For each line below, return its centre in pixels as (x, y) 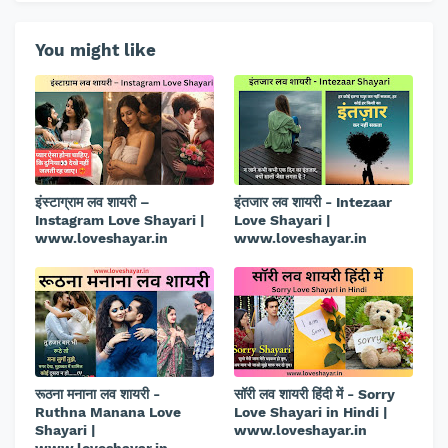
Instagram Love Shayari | (119, 220)
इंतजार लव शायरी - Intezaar (313, 202)
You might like (95, 50)
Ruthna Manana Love (108, 412)
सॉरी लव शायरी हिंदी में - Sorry (314, 394)
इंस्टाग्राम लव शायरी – (92, 202)
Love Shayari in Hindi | (310, 412)
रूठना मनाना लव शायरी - (97, 394)
